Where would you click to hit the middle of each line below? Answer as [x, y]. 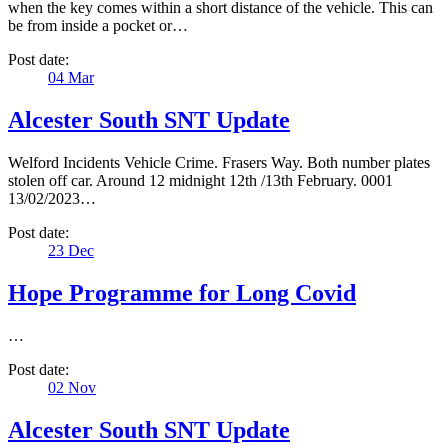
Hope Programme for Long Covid [182, 292]
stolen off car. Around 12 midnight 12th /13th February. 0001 [200, 180]
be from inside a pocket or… [98, 26]
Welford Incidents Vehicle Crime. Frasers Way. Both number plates [219, 162]
